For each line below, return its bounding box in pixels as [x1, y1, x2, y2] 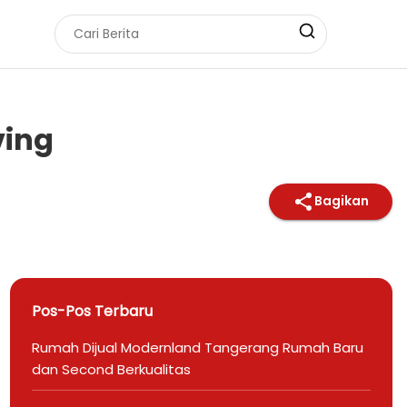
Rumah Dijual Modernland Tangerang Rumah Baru [31, 337, 363, 357]
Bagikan [314, 192, 369, 211]
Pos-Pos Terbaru [31, 300, 153, 322]
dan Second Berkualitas [31, 359, 191, 379]
